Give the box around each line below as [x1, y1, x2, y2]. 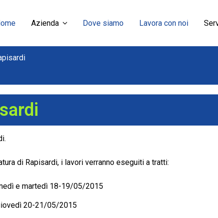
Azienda [31, 18, 59, 28]
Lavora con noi [139, 18, 188, 28]
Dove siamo [83, 18, 124, 28]
